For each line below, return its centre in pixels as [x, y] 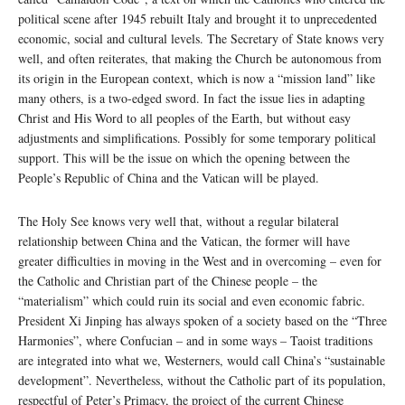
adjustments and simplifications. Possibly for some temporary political [197, 138]
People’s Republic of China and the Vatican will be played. [169, 178]
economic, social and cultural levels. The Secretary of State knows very [201, 39]
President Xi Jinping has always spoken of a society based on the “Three [202, 321]
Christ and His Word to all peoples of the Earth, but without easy [184, 118]
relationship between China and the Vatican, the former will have [184, 241]
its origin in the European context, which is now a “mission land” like [197, 79]
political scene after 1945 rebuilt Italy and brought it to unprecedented [198, 19]
